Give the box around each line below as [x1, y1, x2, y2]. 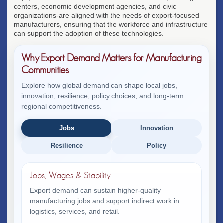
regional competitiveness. [21, 102, 102, 110]
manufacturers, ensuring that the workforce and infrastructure [14, 20, 208, 28]
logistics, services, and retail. [30, 207, 120, 215]
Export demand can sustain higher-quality [30, 186, 161, 194]
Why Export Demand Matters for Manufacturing [21, 52, 201, 63]
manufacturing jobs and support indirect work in [30, 196, 179, 205]
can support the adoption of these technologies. [14, 29, 164, 37]
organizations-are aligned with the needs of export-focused [14, 11, 199, 19]
